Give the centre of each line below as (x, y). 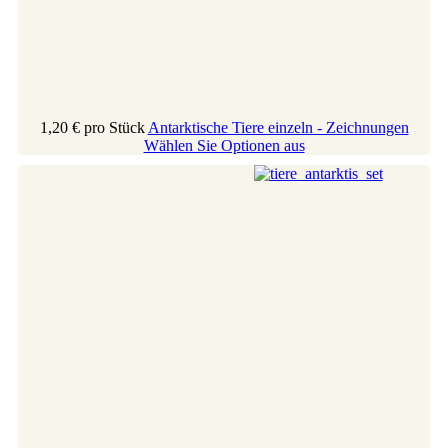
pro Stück (114, 127)
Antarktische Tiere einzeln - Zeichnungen (278, 127)
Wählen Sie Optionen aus (224, 145)
